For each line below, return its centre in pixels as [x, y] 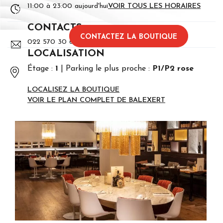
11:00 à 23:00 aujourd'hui [68, 6]
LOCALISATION [66, 54]
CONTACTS [55, 28]
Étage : [41, 69]
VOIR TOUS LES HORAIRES [154, 6]
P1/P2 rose [173, 69]
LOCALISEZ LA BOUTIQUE [73, 90]
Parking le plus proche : [108, 69]
